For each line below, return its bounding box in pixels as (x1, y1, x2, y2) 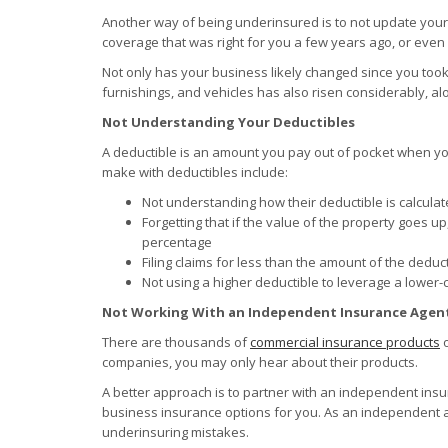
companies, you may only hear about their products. (102, 352, 418, 371)
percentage (142, 232, 212, 251)
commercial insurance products (250, 332, 440, 351)
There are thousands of (102, 332, 250, 351)
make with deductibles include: (102, 162, 288, 181)
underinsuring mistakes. (102, 422, 249, 441)
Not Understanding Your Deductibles (102, 112, 355, 131)
